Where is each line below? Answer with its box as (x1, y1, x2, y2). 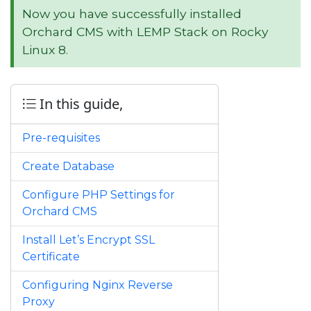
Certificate (22, 250, 80, 264)
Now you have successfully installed (22, 6, 242, 22)
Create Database (22, 160, 115, 174)
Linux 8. (22, 42, 68, 58)
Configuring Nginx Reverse (22, 278, 173, 292)
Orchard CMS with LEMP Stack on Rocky (22, 24, 268, 40)
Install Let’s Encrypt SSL (22, 233, 155, 247)
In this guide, (36, 94, 123, 114)
